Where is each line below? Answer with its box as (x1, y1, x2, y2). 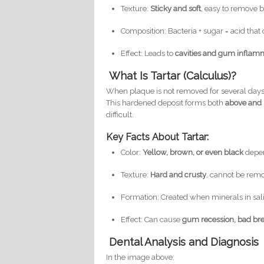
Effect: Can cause (121, 215, 183, 225)
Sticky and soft (150, 4, 202, 14)
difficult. (106, 110, 134, 120)
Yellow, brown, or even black (143, 148, 244, 157)
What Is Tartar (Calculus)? (109, 70, 237, 82)
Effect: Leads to (121, 49, 176, 58)
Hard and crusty (150, 170, 207, 180)
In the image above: (106, 253, 175, 262)
